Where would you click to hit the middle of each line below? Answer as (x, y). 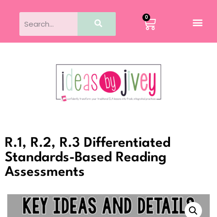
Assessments (45, 172)
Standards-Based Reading (86, 158)
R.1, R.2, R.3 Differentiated (88, 143)
